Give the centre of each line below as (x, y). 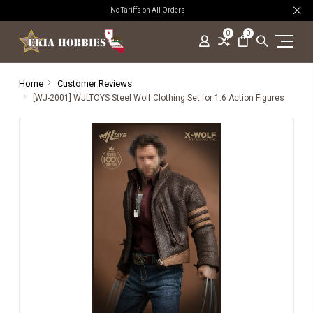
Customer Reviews (94, 83)
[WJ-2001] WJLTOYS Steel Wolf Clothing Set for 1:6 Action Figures (158, 98)
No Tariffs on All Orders (150, 10)
